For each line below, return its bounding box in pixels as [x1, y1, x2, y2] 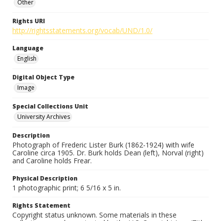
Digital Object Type [12, 73, 74, 81]
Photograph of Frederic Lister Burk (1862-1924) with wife [12, 140, 194, 149]
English [17, 54, 37, 63]
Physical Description [12, 174, 77, 183]
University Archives [17, 112, 70, 121]
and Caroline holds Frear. [12, 156, 92, 165]
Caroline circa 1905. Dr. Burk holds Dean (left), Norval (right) [12, 148, 204, 157]
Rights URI [12, 17, 45, 25]
